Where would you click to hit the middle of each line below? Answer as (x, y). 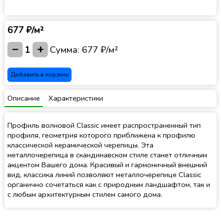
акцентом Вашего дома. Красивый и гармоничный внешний (108, 165)
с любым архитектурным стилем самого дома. (85, 195)
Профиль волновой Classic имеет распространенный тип (104, 126)
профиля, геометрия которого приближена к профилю (102, 135)
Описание (24, 98)
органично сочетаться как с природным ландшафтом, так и (109, 185)
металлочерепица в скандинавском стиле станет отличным (108, 155)
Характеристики (75, 98)
